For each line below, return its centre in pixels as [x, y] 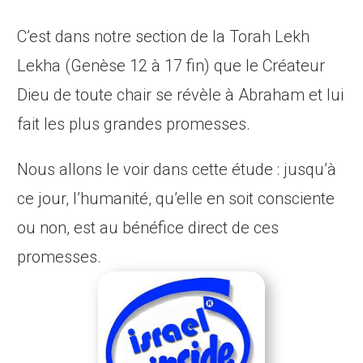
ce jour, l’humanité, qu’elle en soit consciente [176, 199]
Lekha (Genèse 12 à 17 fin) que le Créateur [171, 66]
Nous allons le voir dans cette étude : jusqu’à [177, 170]
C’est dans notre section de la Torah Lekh [164, 37]
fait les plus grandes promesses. [134, 124]
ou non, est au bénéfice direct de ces [148, 228]
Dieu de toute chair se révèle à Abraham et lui [181, 95]
